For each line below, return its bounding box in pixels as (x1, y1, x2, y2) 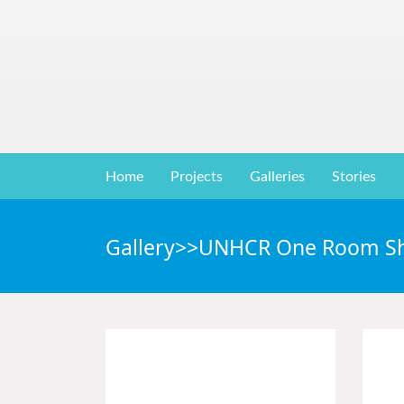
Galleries (250, 170, 305, 184)
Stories (332, 170, 376, 184)
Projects (170, 170, 223, 184)
